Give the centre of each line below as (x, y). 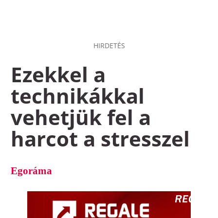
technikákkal (78, 96)
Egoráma (32, 171)
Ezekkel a (58, 74)
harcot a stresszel (100, 139)
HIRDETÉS (109, 45)
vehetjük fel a (81, 117)
